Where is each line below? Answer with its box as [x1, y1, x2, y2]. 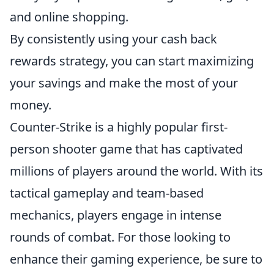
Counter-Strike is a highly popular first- [10, 118, 228, 135]
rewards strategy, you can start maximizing [10, 52, 254, 69]
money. [10, 96, 51, 113]
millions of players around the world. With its [10, 162, 263, 179]
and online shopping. [10, 8, 128, 25]
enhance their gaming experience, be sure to [10, 250, 262, 267]
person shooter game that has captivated [10, 140, 243, 157]
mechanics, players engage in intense [10, 206, 221, 223]
